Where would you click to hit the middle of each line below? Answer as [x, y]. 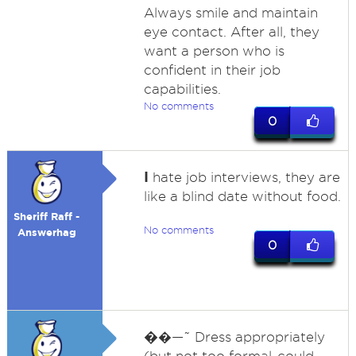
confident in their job [212, 70]
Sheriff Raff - [47, 217]
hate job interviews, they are [244, 177]
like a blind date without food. [242, 196]
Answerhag [46, 232]
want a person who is [214, 51]
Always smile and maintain [230, 13]
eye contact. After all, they [231, 32]
